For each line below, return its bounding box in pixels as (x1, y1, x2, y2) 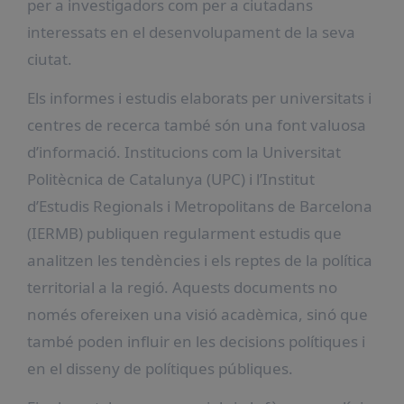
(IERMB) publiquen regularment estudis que (26, 222, 342, 243)
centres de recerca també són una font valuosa (26, 114, 366, 135)
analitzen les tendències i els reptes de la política (26, 249, 372, 271)
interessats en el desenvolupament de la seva (26, 21, 355, 42)
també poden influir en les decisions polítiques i (26, 330, 365, 352)
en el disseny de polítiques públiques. (26, 357, 293, 379)
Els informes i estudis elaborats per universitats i (26, 87, 372, 108)
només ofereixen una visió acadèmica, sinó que (26, 303, 368, 325)
